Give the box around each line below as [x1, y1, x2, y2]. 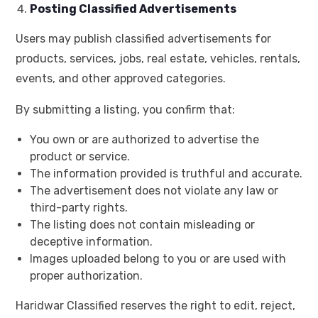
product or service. [30, 150, 130, 164]
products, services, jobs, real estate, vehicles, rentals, [16, 52, 300, 66]
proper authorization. [30, 269, 143, 283]
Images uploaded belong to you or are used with [30, 252, 286, 266]
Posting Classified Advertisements [30, 2, 236, 16]
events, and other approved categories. [16, 72, 226, 86]
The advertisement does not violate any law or [30, 184, 278, 198]
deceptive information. [30, 235, 153, 249]
